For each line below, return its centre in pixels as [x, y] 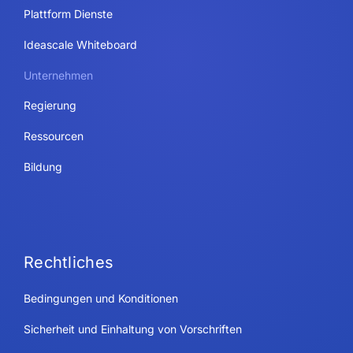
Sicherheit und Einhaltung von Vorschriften [132, 329]
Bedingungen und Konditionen [100, 299]
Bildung [43, 167]
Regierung [50, 106]
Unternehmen [58, 76]
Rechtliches [69, 263]
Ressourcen [53, 136]
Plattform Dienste [68, 14]
